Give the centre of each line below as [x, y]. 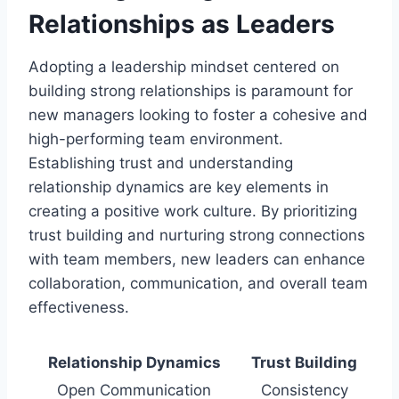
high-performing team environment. [156, 138]
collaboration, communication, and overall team [198, 283]
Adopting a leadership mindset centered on [184, 66]
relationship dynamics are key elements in [179, 187]
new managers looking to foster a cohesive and [198, 114]
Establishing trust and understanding [161, 163]
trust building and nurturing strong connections [197, 235]
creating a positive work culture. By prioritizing [193, 211]
